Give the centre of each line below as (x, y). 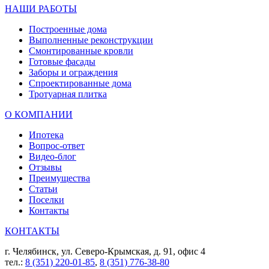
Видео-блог (53, 156)
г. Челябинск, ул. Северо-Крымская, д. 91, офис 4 (105, 251)
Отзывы (45, 167)
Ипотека (46, 134)
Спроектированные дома (80, 83)
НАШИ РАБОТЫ (41, 8)
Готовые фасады (62, 61)
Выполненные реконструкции (91, 40)
